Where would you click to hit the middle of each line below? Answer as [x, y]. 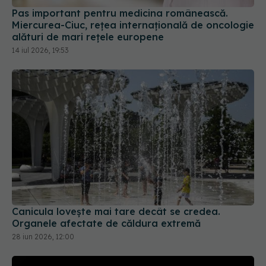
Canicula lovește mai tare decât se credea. [116, 158]
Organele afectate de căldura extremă [106, 170]
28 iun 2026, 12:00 [43, 183]
